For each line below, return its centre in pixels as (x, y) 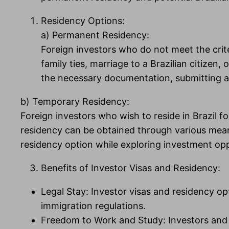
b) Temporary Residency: (75, 102)
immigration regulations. (93, 206)
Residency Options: (83, 21)
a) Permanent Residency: (95, 35)
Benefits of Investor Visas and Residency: (131, 168)
